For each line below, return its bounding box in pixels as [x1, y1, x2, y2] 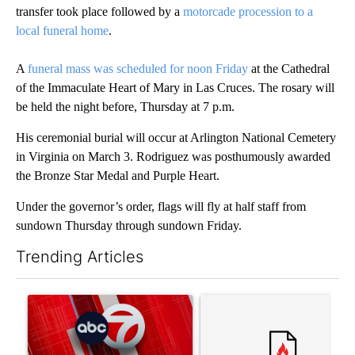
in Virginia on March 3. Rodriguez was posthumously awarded [16, 150, 330, 164]
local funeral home [16, 24, 109, 38]
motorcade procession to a [183, 5, 313, 19]
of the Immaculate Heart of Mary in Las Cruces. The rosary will [16, 81, 334, 95]
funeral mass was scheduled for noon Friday [28, 62, 248, 76]
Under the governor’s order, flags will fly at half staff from [16, 200, 306, 214]
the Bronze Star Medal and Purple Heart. [16, 169, 219, 183]
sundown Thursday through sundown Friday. [16, 219, 242, 233]
